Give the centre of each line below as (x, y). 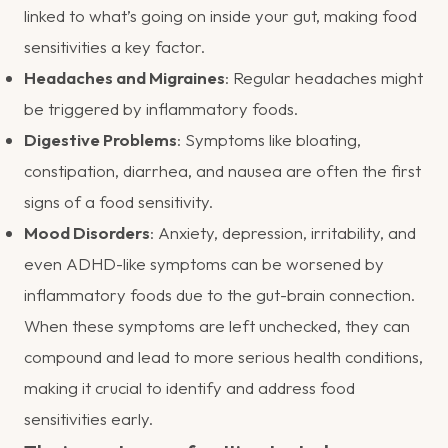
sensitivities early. (88, 418)
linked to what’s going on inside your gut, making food (220, 15)
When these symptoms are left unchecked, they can (217, 325)
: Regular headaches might (324, 77)
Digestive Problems (100, 139)
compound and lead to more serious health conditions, (223, 356)
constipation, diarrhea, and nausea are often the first (222, 170)
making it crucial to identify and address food (189, 387)
